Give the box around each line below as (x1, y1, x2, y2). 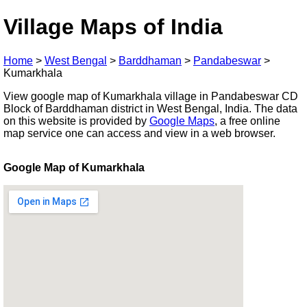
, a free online (214, 114, 280, 127)
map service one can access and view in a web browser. (3, 127, 275, 139)
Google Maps (149, 114, 214, 127)
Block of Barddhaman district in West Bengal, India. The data (3, 102, 297, 114)
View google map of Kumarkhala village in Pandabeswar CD (3, 90, 298, 102)
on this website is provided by (3, 114, 149, 127)
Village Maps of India (3, 14, 223, 40)
